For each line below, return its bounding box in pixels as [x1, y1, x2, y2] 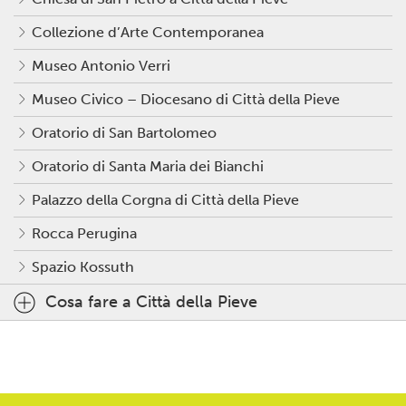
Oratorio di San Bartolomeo [32, 124, 217, 142]
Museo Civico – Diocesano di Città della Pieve [32, 91, 340, 109]
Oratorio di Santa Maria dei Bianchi [32, 158, 264, 176]
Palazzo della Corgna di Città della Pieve [32, 191, 299, 209]
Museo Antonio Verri [32, 57, 170, 75]
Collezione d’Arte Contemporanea [32, 24, 264, 42]
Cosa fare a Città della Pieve [45, 292, 257, 313]
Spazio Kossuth [32, 258, 134, 276]
